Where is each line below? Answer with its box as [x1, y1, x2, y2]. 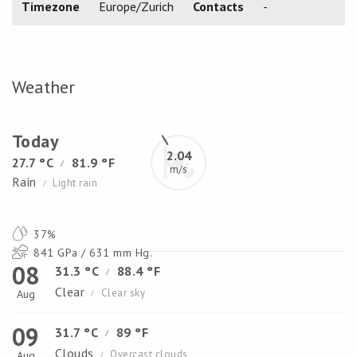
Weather [12, 76, 75, 98]
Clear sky [100, 286, 146, 300]
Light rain [53, 176, 98, 190]
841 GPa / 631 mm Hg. [30, 245, 153, 260]
